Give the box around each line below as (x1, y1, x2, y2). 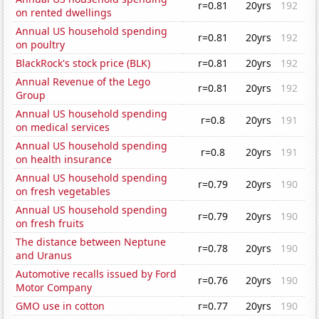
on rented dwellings (16, 6, 113, 20)
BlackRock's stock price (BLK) (16, 56, 151, 70)
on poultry (16, 38, 66, 52)
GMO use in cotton (16, 299, 105, 313)
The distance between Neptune (16, 235, 167, 249)
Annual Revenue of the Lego (16, 75, 151, 89)
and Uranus (16, 249, 73, 263)
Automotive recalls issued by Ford (16, 267, 177, 281)
